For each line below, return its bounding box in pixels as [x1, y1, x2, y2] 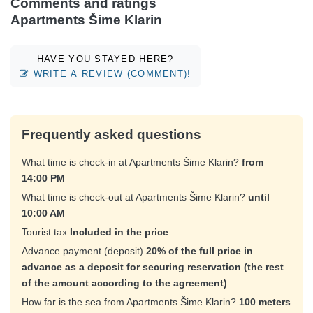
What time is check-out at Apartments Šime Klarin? [22, 191, 248, 203]
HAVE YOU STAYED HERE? [36, 53, 174, 64]
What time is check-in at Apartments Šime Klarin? [22, 156, 242, 168]
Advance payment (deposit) [22, 245, 146, 257]
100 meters [239, 296, 291, 308]
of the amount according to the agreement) [22, 277, 227, 289]
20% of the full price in [146, 245, 253, 257]
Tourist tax [22, 226, 70, 238]
